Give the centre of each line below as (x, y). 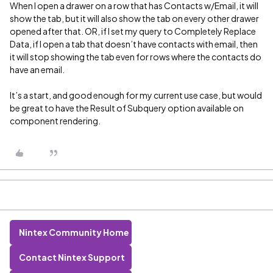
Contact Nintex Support (72, 257)
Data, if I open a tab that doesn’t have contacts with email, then (134, 44)
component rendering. (55, 121)
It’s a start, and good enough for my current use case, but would (136, 95)
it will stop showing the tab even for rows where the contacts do (136, 57)
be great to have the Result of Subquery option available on (127, 108)
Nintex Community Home (74, 232)
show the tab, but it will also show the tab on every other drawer (134, 19)
